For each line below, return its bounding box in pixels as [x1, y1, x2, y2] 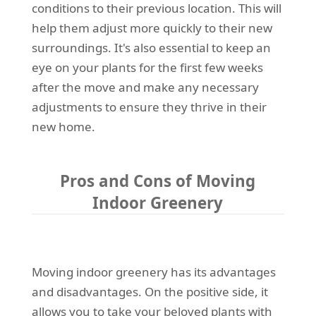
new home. [31, 119, 95, 135]
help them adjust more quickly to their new [31, 20, 272, 37]
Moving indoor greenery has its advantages [31, 264, 276, 281]
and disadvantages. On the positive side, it [31, 284, 268, 300]
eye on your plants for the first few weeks [31, 59, 263, 76]
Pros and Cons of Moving [60, 170, 256, 193]
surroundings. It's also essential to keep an [31, 39, 271, 56]
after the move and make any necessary [31, 79, 259, 96]
